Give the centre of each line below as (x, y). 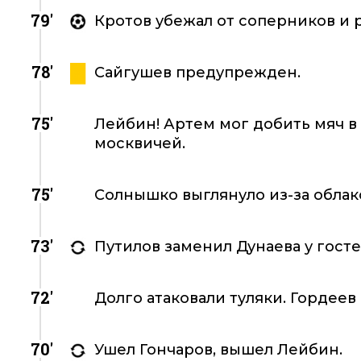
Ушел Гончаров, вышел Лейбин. (218, 350)
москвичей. (140, 143)
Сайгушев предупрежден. (197, 73)
